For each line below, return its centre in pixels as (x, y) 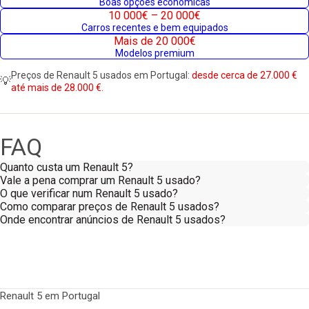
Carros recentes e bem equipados (154, 28)
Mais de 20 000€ (154, 41)
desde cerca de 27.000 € (245, 75)
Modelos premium (154, 53)
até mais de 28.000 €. (57, 88)
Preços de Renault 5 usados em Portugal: (101, 75)
